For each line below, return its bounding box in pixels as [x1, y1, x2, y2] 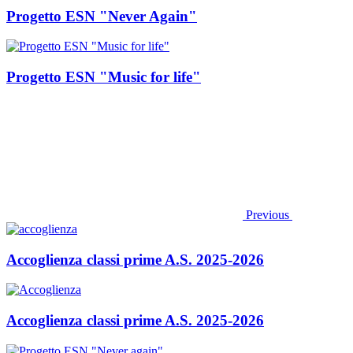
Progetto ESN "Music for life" [6, 69, 201, 86]
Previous [246, 207, 289, 221]
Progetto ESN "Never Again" [6, 7, 197, 24]
